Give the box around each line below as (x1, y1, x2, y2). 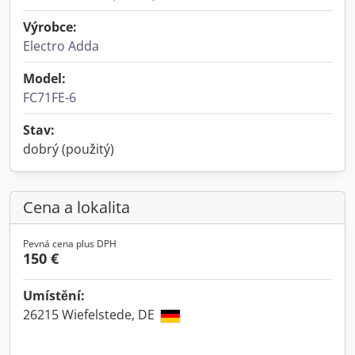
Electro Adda (23, 37, 99, 55)
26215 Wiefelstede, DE (23, 306, 158, 323)
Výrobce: (23, 18, 77, 36)
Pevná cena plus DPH (23, 237, 116, 250)
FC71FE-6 (23, 89, 76, 106)
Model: (23, 70, 66, 87)
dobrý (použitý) (23, 140, 114, 158)
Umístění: (23, 287, 85, 304)
